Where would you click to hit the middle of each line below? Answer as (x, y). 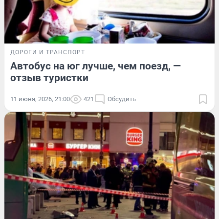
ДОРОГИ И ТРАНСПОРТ (48, 53)
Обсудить (122, 99)
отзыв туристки (49, 78)
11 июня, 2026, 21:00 (40, 99)
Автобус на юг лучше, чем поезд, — (96, 66)
